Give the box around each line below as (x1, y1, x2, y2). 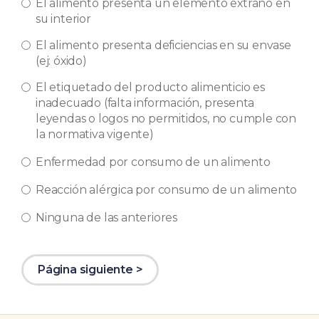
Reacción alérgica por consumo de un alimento (36, 183, 298, 197)
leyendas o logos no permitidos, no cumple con (36, 112, 296, 125)
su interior (36, 12, 91, 26)
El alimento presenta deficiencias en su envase (36, 38, 291, 52)
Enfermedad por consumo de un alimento (36, 155, 271, 169)
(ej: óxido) (36, 54, 87, 68)
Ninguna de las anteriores (36, 211, 177, 224)
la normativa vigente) (36, 127, 154, 141)
